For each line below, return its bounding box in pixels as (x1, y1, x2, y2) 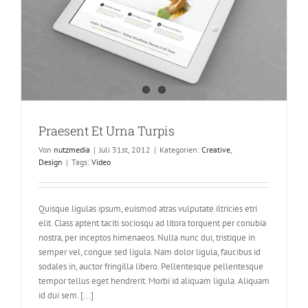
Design (38, 156, 63, 167)
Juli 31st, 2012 (99, 144, 151, 155)
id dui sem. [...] (38, 289, 93, 301)
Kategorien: (159, 144, 201, 155)
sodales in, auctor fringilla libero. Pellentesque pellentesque (38, 260, 263, 272)
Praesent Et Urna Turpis (38, 122, 175, 139)
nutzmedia (54, 144, 90, 155)
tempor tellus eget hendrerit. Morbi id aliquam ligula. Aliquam (38, 274, 269, 287)
